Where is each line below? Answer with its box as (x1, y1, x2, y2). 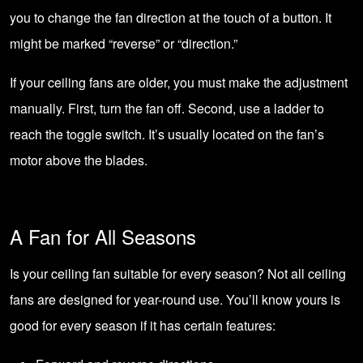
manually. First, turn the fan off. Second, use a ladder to (10, 99, 324, 117)
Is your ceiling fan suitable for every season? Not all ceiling (10, 264, 346, 283)
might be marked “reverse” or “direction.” (10, 34, 237, 53)
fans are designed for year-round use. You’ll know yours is (10, 290, 340, 309)
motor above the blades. (10, 151, 147, 169)
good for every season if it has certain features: (10, 316, 275, 335)
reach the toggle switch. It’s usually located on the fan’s (10, 125, 324, 143)
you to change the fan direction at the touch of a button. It (10, 8, 331, 27)
